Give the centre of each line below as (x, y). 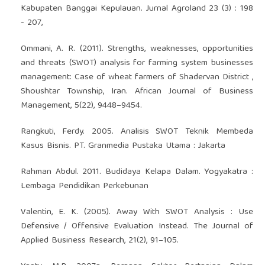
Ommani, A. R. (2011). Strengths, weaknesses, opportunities (137, 49)
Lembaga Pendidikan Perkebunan (84, 186)
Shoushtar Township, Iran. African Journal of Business (137, 91)
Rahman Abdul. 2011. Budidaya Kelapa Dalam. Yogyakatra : (137, 172)
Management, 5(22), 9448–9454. (81, 106)
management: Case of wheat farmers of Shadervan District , (137, 77)
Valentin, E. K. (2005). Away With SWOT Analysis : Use (137, 212)
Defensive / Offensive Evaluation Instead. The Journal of (137, 226)
